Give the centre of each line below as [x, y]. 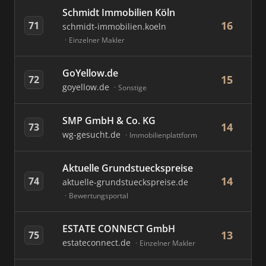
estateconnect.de [98, 243]
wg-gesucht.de [93, 134]
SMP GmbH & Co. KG [109, 121]
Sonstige [132, 88]
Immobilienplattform [163, 135]
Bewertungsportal [99, 196]
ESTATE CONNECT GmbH [119, 229]
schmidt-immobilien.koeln [114, 26]
